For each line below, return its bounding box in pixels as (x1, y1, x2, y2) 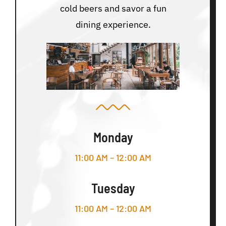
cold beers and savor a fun (60, 2, 166, 14)
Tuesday (91, 180, 135, 196)
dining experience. (75, 18, 151, 30)
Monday (93, 129, 133, 145)
